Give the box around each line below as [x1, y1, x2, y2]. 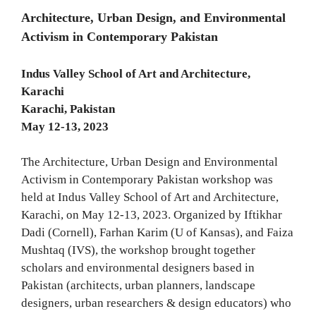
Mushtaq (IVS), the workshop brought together [21, 243, 255, 257]
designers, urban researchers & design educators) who [21, 296, 291, 310]
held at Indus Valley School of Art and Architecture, [21, 190, 279, 204]
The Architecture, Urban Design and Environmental [21, 155, 278, 169]
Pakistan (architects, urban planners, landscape [21, 279, 255, 292]
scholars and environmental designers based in [21, 261, 255, 274]
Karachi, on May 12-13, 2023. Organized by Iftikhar [21, 208, 282, 221]
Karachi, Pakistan [21, 102, 115, 116]
